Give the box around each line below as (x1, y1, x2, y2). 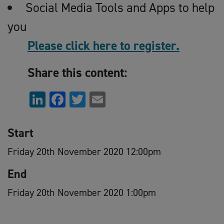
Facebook (65, 89, 128, 110)
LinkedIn (45, 89, 103, 110)
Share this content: (27, 64, 127, 81)
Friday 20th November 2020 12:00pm (7, 145, 161, 158)
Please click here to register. (27, 37, 179, 54)
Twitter (85, 89, 134, 110)
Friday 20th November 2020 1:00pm (7, 186, 156, 199)
